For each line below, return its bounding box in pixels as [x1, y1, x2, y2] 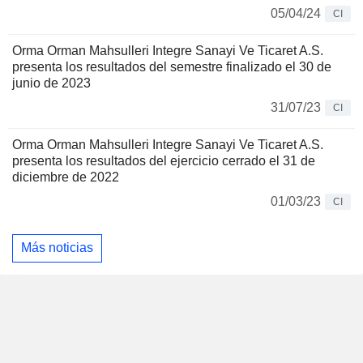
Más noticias [21, 241, 93, 255]
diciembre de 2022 [12, 169, 119, 184]
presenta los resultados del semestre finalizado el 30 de [12, 59, 331, 74]
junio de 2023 [12, 75, 91, 90]
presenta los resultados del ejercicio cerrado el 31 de [12, 153, 315, 168]
